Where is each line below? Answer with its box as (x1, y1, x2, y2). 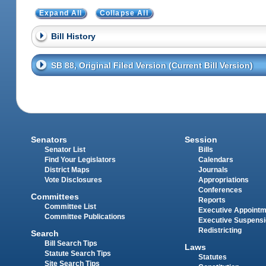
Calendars (198, 156, 233, 163)
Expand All (39, 9, 83, 17)
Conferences (198, 186, 242, 194)
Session (184, 134, 217, 144)
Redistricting (198, 226, 242, 234)
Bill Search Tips (45, 240, 98, 248)
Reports (198, 196, 226, 204)
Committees (31, 192, 80, 202)
